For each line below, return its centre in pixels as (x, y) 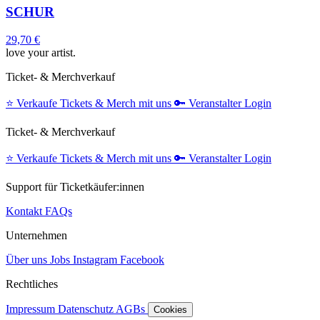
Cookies (170, 310)
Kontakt (25, 211)
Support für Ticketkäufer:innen (75, 187)
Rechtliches (32, 284)
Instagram (95, 260)
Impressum (32, 309)
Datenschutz (87, 309)
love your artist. (41, 53)
